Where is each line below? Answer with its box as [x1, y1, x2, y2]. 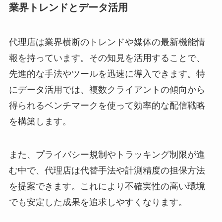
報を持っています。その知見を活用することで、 [8, 53, 205, 63]
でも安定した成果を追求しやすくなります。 [8, 197, 187, 208]
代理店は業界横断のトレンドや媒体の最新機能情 [8, 37, 205, 47]
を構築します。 [8, 116, 71, 126]
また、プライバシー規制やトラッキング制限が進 [8, 150, 205, 160]
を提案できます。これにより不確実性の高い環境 [8, 181, 205, 192]
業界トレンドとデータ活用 [8, 2, 128, 13]
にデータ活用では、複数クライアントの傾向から [8, 84, 205, 95]
